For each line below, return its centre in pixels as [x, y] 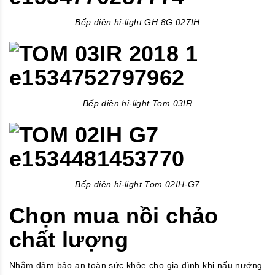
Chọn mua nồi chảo [114, 216]
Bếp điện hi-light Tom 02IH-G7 [137, 184]
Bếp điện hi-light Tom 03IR [137, 103]
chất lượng [69, 240]
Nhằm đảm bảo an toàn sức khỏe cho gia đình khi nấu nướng [136, 265]
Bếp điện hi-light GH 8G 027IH [137, 22]
